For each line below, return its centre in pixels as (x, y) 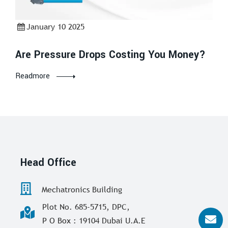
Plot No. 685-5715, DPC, (86, 206)
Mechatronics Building (81, 189)
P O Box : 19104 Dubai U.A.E (94, 220)
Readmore (33, 76)
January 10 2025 (56, 26)
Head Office (48, 162)
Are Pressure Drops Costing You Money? (110, 54)
